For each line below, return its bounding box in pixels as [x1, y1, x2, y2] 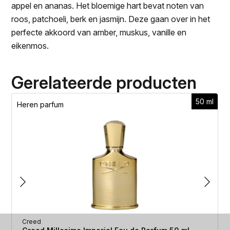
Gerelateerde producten [11, 72, 197, 93]
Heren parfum [17, 100, 64, 109]
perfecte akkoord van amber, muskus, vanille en [11, 27, 187, 37]
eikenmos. [11, 40, 49, 51]
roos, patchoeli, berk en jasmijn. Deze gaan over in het [11, 13, 210, 24]
